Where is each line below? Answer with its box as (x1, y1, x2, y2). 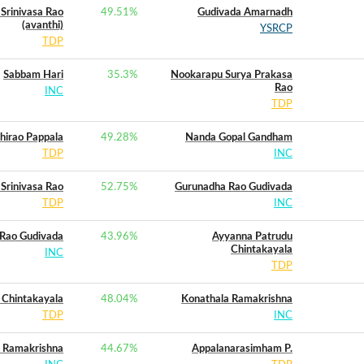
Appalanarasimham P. (192, 344, 292, 354)
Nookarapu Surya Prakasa (171, 70, 292, 80)
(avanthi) (22, 20, 63, 31)
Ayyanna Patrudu (212, 232, 292, 242)
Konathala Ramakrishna (181, 294, 292, 305)
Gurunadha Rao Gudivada (175, 182, 292, 193)
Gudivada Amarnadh (197, 7, 292, 18)
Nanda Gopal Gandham (185, 132, 292, 143)
